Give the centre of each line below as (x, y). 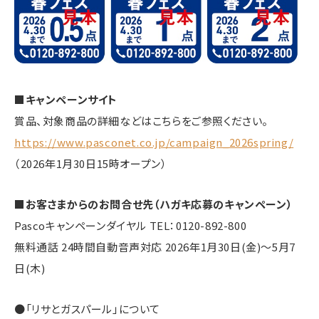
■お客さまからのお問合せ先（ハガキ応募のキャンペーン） (154, 204)
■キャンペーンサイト (66, 100)
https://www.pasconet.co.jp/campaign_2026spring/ (154, 142)
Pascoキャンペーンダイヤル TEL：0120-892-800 (131, 226)
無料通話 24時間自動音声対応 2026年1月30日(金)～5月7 (155, 247)
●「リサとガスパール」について (87, 309)
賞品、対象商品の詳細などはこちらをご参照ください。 (141, 121)
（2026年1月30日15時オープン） (91, 164)
